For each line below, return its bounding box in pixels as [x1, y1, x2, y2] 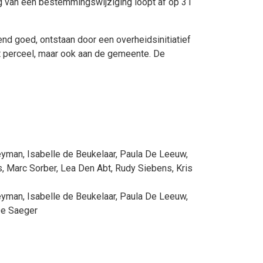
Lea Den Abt [60, 163, 111, 174]
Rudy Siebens [115, 163, 172, 174]
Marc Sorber [6, 163, 56, 174]
